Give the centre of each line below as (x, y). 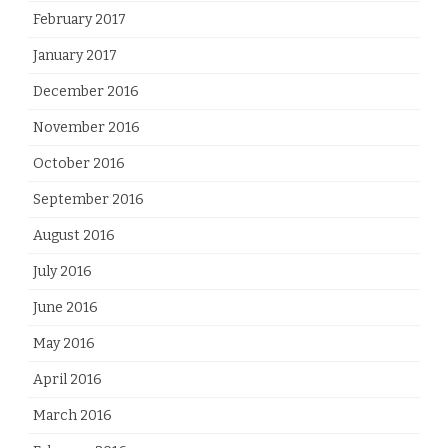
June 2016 (65, 307)
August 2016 (74, 235)
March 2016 (72, 415)
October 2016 (79, 163)
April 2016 (67, 379)
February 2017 (79, 19)
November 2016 (86, 127)
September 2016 (88, 199)
